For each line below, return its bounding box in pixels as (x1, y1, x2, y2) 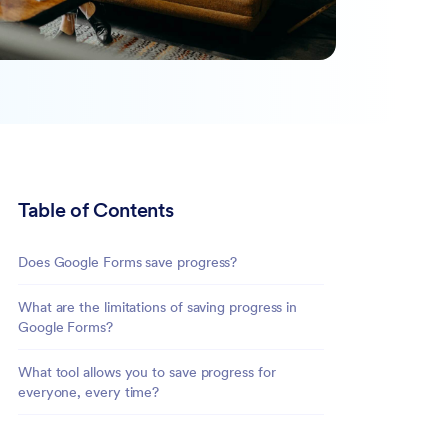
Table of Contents (18, 196, 174, 223)
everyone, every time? (18, 382, 160, 401)
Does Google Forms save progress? (18, 252, 238, 271)
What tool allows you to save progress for (18, 362, 276, 381)
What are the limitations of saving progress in (18, 297, 298, 316)
